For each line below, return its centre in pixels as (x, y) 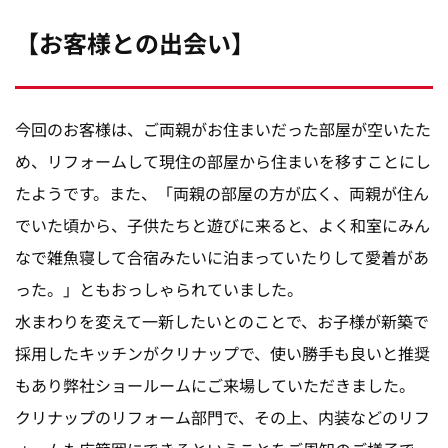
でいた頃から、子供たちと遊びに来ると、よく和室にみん (222, 224)
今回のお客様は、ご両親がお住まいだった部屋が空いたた (223, 128)
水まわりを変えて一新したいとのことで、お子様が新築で (222, 320)
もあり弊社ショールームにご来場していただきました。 (215, 384)
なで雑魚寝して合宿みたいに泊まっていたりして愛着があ (222, 256)
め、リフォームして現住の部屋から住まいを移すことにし (223, 160)
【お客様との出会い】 (135, 43)
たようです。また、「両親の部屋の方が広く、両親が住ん (222, 192)
